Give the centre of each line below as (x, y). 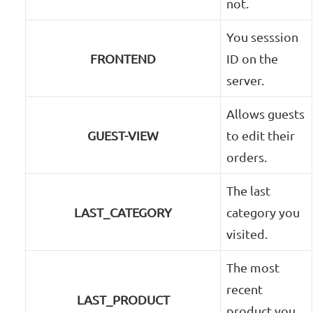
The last (249, 191)
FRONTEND (123, 59)
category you (263, 212)
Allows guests (266, 114)
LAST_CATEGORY (123, 212)
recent (245, 289)
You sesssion (263, 37)
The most (253, 268)
